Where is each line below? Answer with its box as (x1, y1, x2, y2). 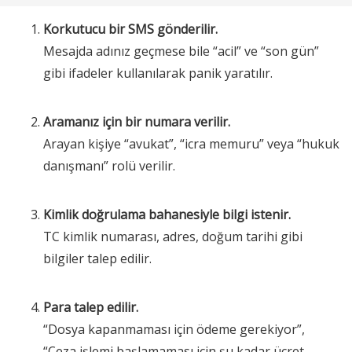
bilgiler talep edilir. (43, 250, 152, 268)
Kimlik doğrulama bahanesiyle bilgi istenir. (43, 206, 291, 224)
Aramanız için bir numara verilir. (43, 113, 230, 131)
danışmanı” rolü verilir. (43, 157, 175, 175)
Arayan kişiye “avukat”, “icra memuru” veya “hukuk (43, 135, 339, 153)
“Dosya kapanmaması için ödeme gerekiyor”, (43, 321, 305, 339)
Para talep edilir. (43, 299, 138, 317)
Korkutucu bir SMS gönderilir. (43, 20, 218, 38)
